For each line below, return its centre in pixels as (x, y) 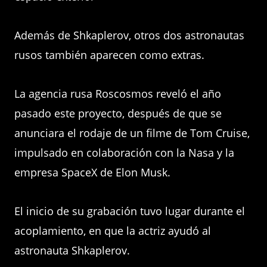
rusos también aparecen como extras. (109, 55)
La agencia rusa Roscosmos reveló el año (118, 94)
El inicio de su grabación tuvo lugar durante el (130, 211)
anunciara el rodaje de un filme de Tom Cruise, (132, 133)
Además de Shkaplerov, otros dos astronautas (129, 35)
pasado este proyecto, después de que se (118, 113)
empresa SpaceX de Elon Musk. (92, 172)
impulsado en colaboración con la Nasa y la (124, 153)
